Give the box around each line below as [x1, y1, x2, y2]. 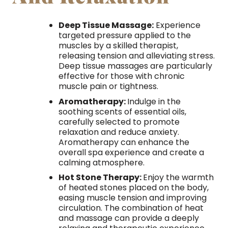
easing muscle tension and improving [58, 192, 207, 204]
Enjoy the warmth [142, 172, 214, 184]
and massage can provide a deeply [58, 212, 199, 224]
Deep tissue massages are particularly [58, 60, 212, 72]
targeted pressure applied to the [58, 30, 191, 42]
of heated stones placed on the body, [58, 182, 209, 194]
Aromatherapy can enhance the [58, 136, 189, 148]
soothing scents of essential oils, [58, 105, 186, 118]
